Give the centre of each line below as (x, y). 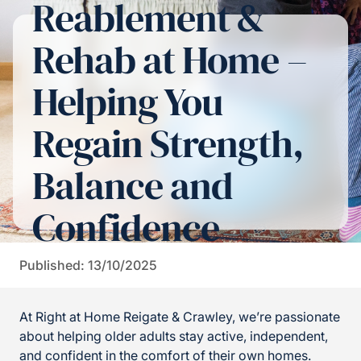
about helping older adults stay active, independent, (174, 336)
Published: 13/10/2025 (88, 266)
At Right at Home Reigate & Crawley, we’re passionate (180, 317)
